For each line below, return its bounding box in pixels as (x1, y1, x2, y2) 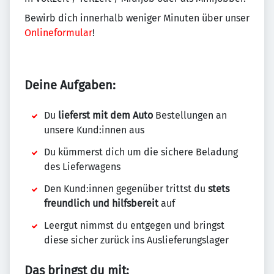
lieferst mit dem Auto (58, 109, 153, 121)
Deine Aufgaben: (24, 78, 116, 92)
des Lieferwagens (44, 161, 120, 172)
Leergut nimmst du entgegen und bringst (44, 220, 224, 231)
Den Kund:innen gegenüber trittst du (44, 183, 208, 194)
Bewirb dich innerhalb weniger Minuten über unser (24, 12, 250, 24)
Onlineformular (24, 27, 92, 39)
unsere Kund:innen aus (44, 124, 144, 136)
